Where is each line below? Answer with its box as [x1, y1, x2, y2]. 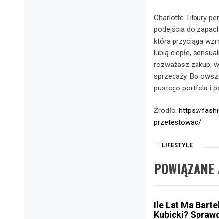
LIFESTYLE [162, 141, 193, 149]
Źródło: [154, 106, 179, 115]
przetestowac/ [154, 118, 201, 127]
